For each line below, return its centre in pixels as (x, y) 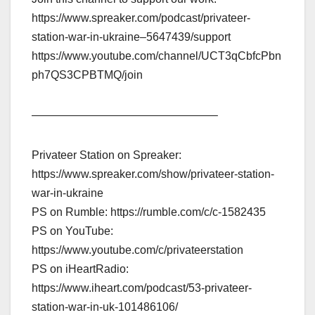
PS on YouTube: (72, 231)
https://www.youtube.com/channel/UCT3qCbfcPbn (156, 56)
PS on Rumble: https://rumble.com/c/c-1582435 (149, 212)
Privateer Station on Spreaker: (107, 155)
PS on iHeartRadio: (80, 269)
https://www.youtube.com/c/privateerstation (137, 250)
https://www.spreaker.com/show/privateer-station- (153, 174)
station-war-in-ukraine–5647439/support (131, 37)
